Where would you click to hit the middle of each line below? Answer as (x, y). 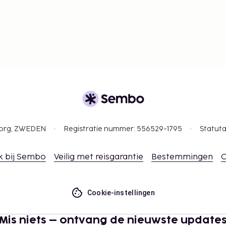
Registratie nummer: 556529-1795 (123, 129)
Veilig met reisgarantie (99, 157)
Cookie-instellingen (121, 193)
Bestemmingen (182, 157)
